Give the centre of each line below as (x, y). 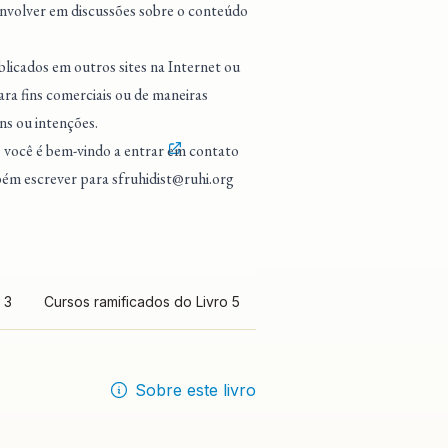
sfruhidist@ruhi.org (172, 178)
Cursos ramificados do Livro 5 (142, 301)
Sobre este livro (195, 390)
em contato (202, 150)
